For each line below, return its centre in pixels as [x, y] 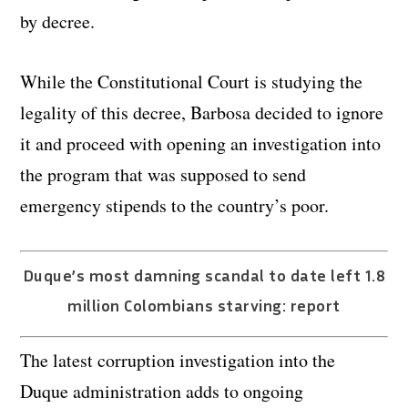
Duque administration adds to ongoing [162, 392]
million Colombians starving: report [204, 306]
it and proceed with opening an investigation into [201, 144]
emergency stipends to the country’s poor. [175, 206]
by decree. [58, 22]
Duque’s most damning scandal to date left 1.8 [204, 275]
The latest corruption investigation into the [178, 361]
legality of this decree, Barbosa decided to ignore [202, 113]
